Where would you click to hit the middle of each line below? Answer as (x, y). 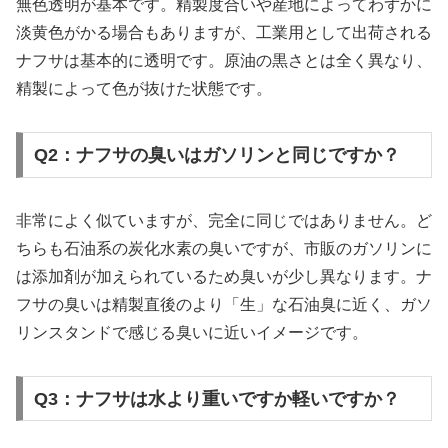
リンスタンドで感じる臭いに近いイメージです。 (192, 333)
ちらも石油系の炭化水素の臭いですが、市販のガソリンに (224, 249)
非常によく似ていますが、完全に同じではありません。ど (224, 221)
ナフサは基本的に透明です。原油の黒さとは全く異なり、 (224, 61)
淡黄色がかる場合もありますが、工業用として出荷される (224, 33)
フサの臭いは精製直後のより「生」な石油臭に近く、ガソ (224, 305)
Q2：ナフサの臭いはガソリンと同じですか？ (216, 155)
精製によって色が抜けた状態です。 (144, 89)
